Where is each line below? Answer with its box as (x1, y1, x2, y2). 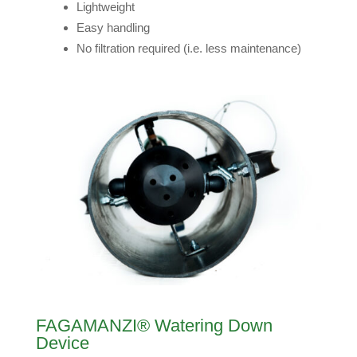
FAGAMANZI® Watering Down (35, 315, 273, 335)
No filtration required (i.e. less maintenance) (76, 41, 301, 55)
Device (35, 332, 89, 353)
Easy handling (76, 20, 150, 34)
